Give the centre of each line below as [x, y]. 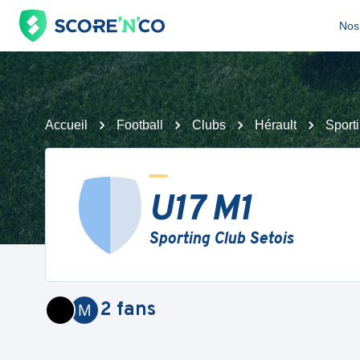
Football [140, 125]
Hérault [276, 125]
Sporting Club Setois [221, 239]
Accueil [66, 125]
